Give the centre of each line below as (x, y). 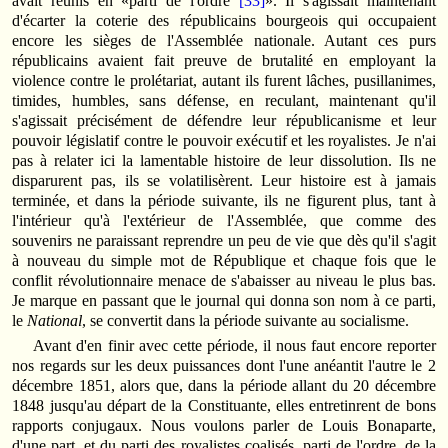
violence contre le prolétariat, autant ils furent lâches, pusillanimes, (224, 80)
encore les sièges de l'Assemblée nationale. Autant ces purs (224, 40)
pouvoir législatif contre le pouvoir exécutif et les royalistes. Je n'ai (224, 140)
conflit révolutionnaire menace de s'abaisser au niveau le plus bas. (224, 280)
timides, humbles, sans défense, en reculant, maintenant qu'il (224, 100)
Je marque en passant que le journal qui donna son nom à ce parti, (224, 300)
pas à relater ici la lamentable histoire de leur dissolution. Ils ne (224, 160)
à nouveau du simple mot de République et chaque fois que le (224, 260)
